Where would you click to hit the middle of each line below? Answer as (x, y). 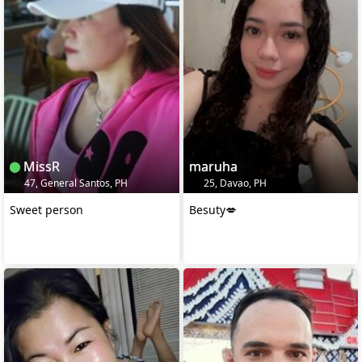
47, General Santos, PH (75, 183)
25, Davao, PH (234, 183)
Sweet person (46, 210)
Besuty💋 (213, 210)
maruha (213, 167)
